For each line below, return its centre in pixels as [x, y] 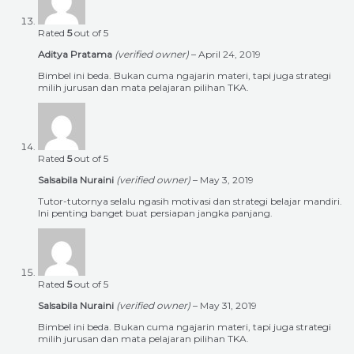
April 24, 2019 [230, 55]
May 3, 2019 [227, 180]
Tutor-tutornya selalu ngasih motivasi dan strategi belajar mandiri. [190, 201]
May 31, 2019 [228, 306]
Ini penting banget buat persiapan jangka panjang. [155, 213]
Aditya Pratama [76, 55]
